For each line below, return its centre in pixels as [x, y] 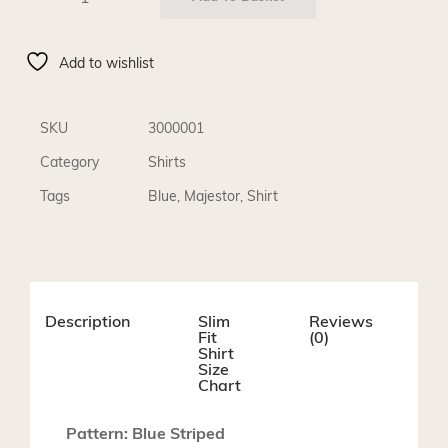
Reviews [341, 322]
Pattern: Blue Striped [145, 434]
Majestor [212, 198]
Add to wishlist [106, 65]
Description [87, 322]
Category [69, 164]
